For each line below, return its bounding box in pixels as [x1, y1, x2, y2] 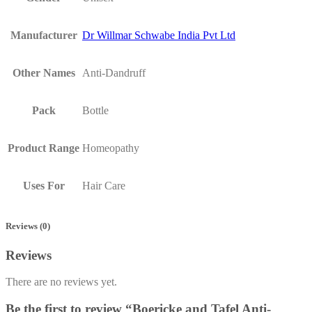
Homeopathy [82, 142, 139, 155]
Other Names [12, 67, 75, 79]
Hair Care [82, 180, 125, 192]
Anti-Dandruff [82, 67, 146, 79]
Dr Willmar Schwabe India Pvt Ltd [82, 29, 235, 42]
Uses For [22, 180, 65, 192]
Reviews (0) [6, 221, 50, 232]
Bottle [82, 104, 109, 117]
